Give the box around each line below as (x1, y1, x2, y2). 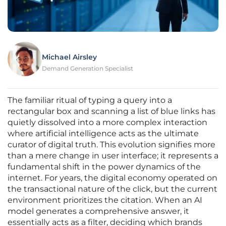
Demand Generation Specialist (42, 65, 133, 73)
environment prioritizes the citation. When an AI (8, 195, 202, 205)
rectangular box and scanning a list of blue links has (8, 106, 215, 117)
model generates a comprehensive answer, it (8, 206, 189, 216)
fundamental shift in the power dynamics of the (8, 162, 201, 172)
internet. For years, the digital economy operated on (8, 173, 217, 183)
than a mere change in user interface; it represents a (8, 151, 218, 161)
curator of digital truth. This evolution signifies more (8, 140, 215, 150)
